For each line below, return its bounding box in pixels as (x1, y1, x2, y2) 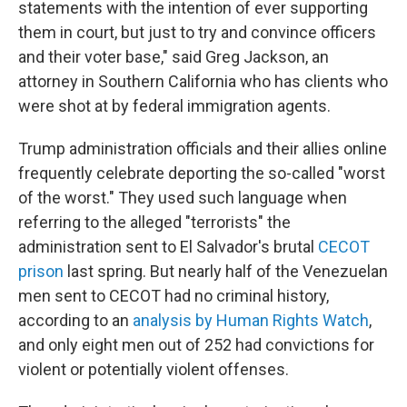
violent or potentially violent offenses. (18, 360, 289, 379)
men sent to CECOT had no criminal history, (18, 286, 329, 305)
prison (18, 262, 64, 281)
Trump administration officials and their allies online (18, 139, 387, 158)
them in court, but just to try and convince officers (18, 23, 376, 42)
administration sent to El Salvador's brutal (18, 237, 318, 256)
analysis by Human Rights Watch (133, 311, 369, 330)
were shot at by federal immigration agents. (18, 96, 331, 115)
